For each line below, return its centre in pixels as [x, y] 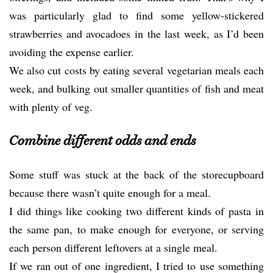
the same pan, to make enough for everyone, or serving [136, 229]
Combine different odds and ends [102, 140]
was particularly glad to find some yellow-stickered [136, 15]
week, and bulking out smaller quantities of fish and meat [136, 88]
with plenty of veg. [51, 107]
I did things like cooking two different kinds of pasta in [136, 211]
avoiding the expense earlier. [72, 52]
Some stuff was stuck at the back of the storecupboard [136, 174]
